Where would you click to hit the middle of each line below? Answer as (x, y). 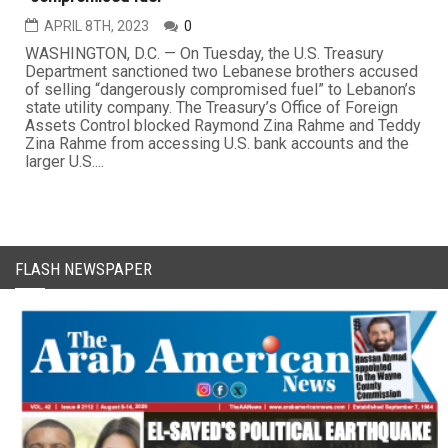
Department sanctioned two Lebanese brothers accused (221, 72)
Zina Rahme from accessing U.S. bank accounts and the (217, 144)
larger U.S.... (64, 162)
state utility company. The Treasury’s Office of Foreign (211, 108)
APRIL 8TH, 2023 (96, 26)
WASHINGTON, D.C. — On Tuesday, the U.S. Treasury (204, 54)
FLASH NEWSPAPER (83, 269)
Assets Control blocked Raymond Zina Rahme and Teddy (223, 126)
